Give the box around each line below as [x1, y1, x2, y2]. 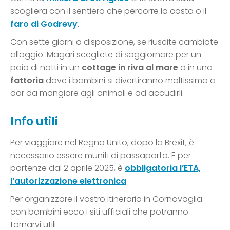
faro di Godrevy [10, 17, 78, 30]
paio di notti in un [10, 61, 82, 73]
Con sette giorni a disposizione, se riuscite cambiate [10, 35, 218, 48]
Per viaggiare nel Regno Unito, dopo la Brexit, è [10, 136, 194, 148]
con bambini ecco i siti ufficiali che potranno [10, 205, 188, 218]
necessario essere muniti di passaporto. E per [10, 149, 191, 161]
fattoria [10, 74, 44, 86]
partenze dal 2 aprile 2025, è [10, 162, 125, 174]
